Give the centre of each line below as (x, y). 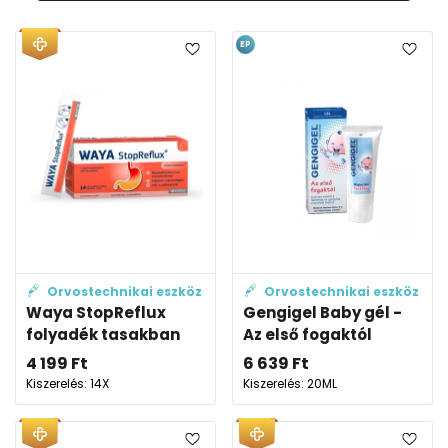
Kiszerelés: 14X (67, 383)
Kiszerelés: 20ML (290, 383)
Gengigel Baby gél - (322, 312)
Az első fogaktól (307, 334)
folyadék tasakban (103, 334)
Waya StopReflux (96, 312)
